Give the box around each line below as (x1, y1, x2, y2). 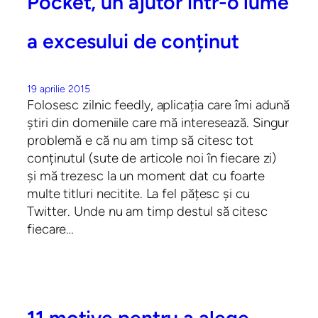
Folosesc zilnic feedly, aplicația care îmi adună (27, 96, 290, 113)
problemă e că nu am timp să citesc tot (27, 131, 254, 148)
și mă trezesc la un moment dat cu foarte (27, 167, 265, 184)
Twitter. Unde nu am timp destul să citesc (27, 202, 268, 219)
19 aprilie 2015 (27, 82, 90, 95)
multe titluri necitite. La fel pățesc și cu (27, 185, 250, 202)
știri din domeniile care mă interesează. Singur (27, 114, 290, 131)
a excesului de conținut (27, 28, 239, 53)
